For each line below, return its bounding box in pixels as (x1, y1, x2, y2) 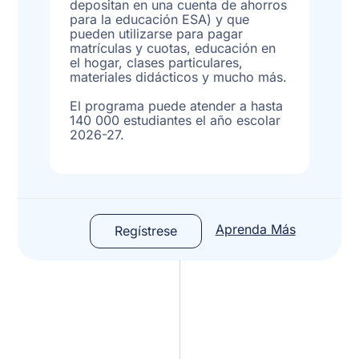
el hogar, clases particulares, (70, 54, 244, 71)
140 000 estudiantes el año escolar (70, 111, 281, 128)
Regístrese (114, 222, 177, 239)
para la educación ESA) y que (70, 10, 250, 27)
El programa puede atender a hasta (70, 97, 284, 114)
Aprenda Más (215, 220, 296, 237)
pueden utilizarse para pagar (70, 25, 244, 42)
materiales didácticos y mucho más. (70, 68, 288, 85)
